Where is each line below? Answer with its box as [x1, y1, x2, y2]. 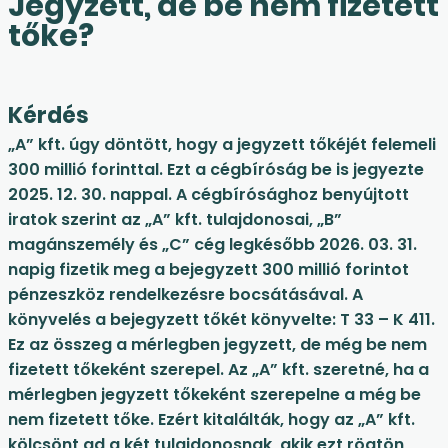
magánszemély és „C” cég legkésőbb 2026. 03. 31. [8, 233, 417, 257]
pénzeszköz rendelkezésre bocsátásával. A [8, 283, 363, 307]
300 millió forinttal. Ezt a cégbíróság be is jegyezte [8, 158, 424, 182]
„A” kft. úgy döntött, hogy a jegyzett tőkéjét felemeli [8, 133, 436, 157]
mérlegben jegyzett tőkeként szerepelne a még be [8, 383, 421, 407]
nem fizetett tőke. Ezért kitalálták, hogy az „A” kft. [8, 408, 415, 432]
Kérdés [8, 100, 89, 132]
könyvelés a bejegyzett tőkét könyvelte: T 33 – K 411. [8, 308, 435, 332]
